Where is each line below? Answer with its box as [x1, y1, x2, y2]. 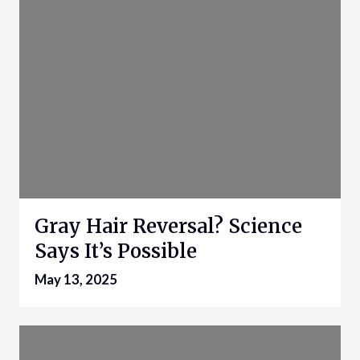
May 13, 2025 [35, 270, 117, 288]
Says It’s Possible [35, 238, 197, 264]
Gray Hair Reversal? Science [35, 213, 302, 239]
